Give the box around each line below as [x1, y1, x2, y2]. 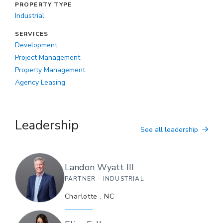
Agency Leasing [14, 77, 65, 87]
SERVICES [14, 29, 49, 38]
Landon [64, 161, 95, 173]
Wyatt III [97, 161, 134, 173]
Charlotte [64, 191, 98, 201]
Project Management [14, 52, 80, 62]
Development [14, 40, 57, 50]
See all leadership [140, 125, 199, 135]
